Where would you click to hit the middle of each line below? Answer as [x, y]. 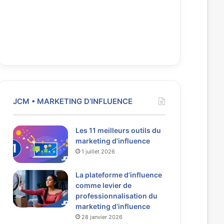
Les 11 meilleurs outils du [118, 130]
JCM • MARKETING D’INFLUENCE [72, 101]
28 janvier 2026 [102, 217]
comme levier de [103, 185]
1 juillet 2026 [98, 152]
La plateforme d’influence [118, 175]
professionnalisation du [116, 196]
